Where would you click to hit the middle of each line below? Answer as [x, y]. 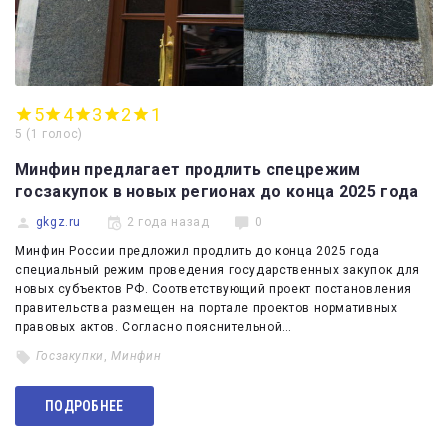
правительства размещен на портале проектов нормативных [206, 308]
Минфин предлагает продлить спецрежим [188, 170]
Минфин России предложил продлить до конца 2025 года [197, 251]
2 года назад [168, 222]
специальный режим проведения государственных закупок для [217, 270]
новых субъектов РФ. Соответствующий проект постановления [213, 289]
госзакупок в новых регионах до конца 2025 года [217, 192]
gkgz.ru [58, 222]
